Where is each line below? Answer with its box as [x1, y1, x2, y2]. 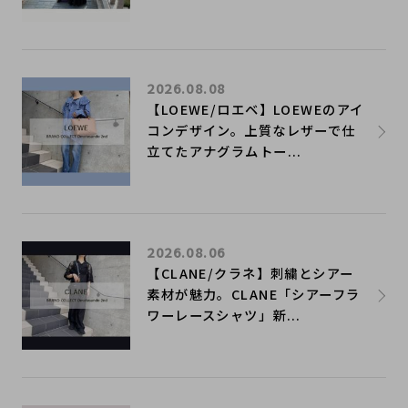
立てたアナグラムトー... [147, 140, 302, 160]
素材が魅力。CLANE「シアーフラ [147, 283, 361, 303]
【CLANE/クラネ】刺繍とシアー [147, 262, 354, 282]
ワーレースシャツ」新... [147, 304, 301, 324]
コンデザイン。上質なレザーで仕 [147, 119, 356, 139]
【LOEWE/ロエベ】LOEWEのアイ [147, 98, 364, 118]
